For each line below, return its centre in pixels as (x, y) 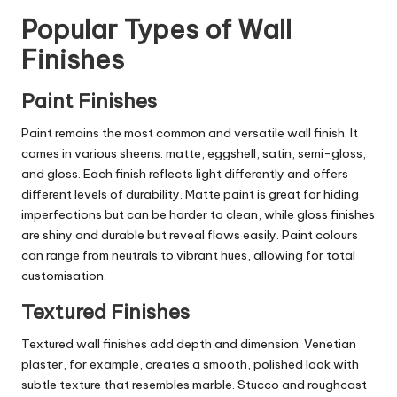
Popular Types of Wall (156, 30)
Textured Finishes (105, 312)
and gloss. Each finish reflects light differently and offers (185, 174)
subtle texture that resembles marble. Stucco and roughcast (194, 385)
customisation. (64, 276)
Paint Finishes (89, 101)
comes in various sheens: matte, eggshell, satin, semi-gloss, (194, 154)
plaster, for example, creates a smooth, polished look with (190, 365)
